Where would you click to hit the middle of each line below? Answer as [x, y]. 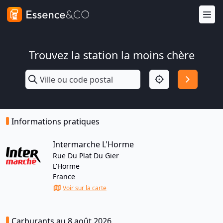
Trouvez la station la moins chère [111, 55]
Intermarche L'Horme [93, 144]
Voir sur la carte [85, 188]
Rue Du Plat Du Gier [86, 156]
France [64, 176]
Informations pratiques [56, 121]
